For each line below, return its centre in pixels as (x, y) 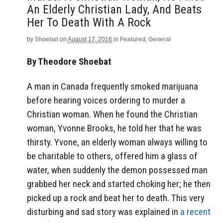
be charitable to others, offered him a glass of (112, 156)
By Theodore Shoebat (69, 61)
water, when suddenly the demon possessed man (117, 170)
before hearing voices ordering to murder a (106, 101)
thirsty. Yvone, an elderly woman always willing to (117, 142)
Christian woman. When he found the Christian (112, 114)
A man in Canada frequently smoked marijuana (112, 87)
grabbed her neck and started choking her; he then (119, 184)
